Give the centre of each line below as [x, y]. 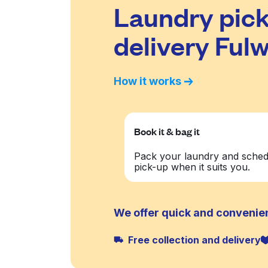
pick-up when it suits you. [192, 167]
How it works [147, 81]
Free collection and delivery [194, 240]
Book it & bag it [167, 131]
